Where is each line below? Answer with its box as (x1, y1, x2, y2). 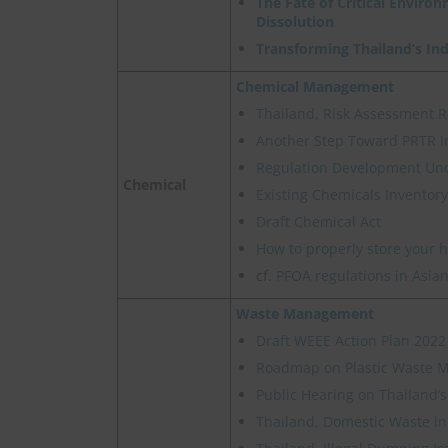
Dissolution (256, 12, 334, 32)
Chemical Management (236, 77, 394, 97)
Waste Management (236, 304, 374, 324)
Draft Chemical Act (256, 212, 381, 232)
